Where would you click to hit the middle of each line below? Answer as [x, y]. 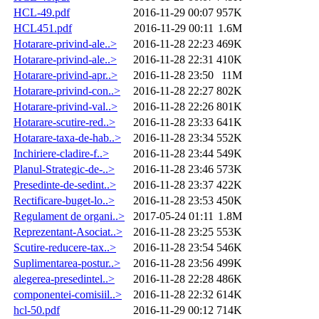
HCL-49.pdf [42, 12]
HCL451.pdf [43, 28]
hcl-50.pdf [37, 310]
